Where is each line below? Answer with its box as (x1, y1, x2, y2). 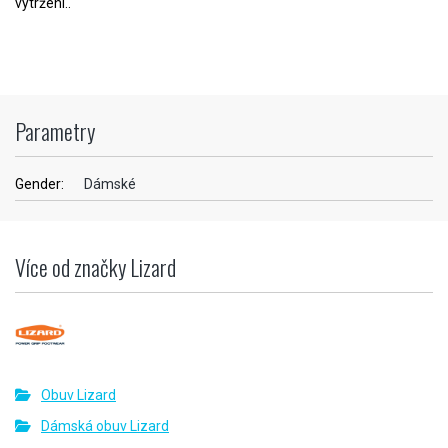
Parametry (15, 114, 95, 147)
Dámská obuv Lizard (41, 417, 169, 434)
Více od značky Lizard (15, 250, 176, 283)
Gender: (15, 175, 64, 192)
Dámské (84, 175, 136, 192)
